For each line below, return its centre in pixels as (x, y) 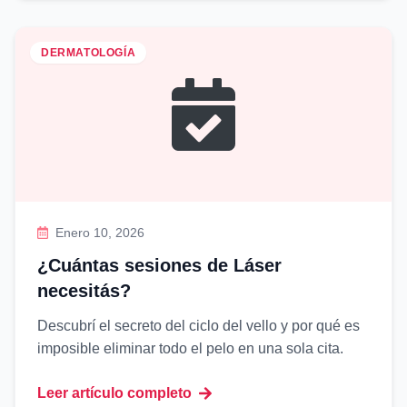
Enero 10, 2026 (100, 233)
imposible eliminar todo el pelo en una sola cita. (190, 348)
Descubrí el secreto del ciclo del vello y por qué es (199, 326)
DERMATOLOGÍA (89, 53)
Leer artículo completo (114, 393)
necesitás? (84, 291)
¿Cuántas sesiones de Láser (159, 265)
